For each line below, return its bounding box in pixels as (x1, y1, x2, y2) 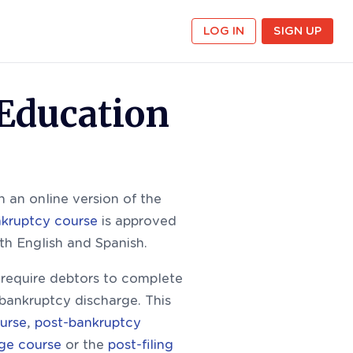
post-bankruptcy (35, 315, 141, 330)
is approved (98, 214, 176, 229)
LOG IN (203, 24, 244, 37)
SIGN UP (273, 24, 321, 37)
